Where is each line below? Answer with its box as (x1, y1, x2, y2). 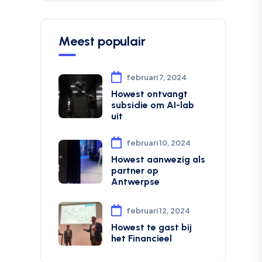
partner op (111, 165, 158, 176)
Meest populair (58, 33, 146, 49)
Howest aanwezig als (111, 154, 205, 165)
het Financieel (111, 232, 172, 244)
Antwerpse (111, 176, 160, 187)
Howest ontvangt (111, 88, 188, 99)
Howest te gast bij (111, 221, 192, 233)
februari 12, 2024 (126, 205, 190, 215)
